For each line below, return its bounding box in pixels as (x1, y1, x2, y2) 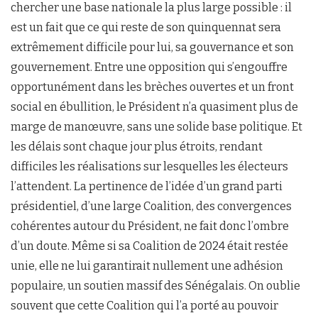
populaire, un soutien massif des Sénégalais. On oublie (11, 279, 300, 293)
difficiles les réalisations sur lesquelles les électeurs (11, 160, 288, 174)
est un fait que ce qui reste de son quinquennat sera (11, 21, 281, 35)
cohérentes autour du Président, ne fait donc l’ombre (11, 219, 289, 234)
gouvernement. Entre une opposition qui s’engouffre (11, 60, 287, 75)
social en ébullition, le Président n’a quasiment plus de (11, 100, 298, 114)
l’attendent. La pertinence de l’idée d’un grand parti (11, 180, 283, 194)
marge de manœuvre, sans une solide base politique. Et (11, 120, 302, 134)
